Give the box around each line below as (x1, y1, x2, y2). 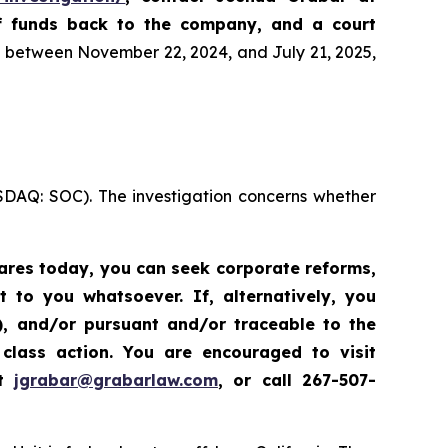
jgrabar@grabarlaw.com (13, 370, 218, 391)
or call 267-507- (233, 370, 376, 391)
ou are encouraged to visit (133, 342, 377, 363)
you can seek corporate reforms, (99, 258, 377, 279)
